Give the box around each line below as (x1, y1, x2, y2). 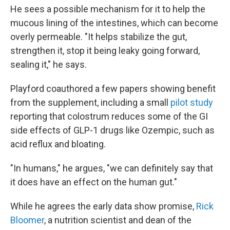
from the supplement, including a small (10, 97, 170, 108)
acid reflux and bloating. (10, 139, 106, 150)
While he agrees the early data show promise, (10, 201, 196, 212)
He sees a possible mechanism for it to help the (10, 4, 205, 15)
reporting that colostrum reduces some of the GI (10, 111, 208, 122)
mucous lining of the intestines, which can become (10, 17, 218, 29)
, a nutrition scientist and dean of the (44, 215, 191, 226)
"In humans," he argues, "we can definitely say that (10, 163, 213, 174)
